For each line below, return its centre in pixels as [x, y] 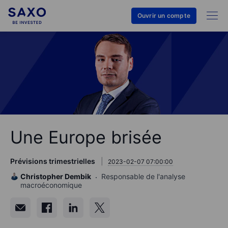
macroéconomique [51, 185]
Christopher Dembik [56, 177]
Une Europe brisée [86, 137]
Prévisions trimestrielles [53, 161]
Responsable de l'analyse [143, 177]
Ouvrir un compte [164, 16]
